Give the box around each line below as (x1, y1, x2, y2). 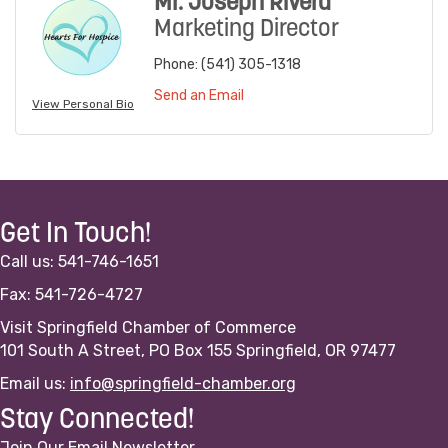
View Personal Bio (32, 97, 134, 112)
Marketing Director (154, 18, 339, 43)
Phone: (154, 56, 198, 74)
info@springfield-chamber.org (70, 374, 296, 394)
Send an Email (154, 87, 244, 105)
